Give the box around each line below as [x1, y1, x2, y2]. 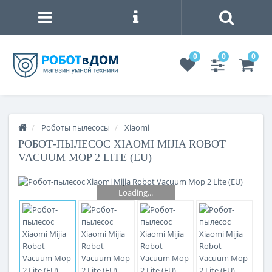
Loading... [118, 186, 154, 198]
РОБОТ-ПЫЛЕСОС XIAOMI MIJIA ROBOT [18, 138, 226, 151]
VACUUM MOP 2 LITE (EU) [18, 151, 152, 164]
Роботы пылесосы [41, 122, 110, 134]
